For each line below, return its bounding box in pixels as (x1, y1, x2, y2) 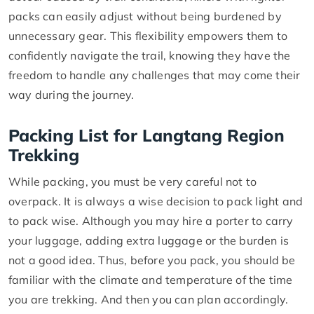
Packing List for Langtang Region (8, 124, 285, 146)
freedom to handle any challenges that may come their (8, 67, 301, 82)
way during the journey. (8, 87, 135, 102)
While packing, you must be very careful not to (8, 174, 257, 189)
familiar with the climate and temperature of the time (8, 272, 293, 287)
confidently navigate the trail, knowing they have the (8, 48, 291, 62)
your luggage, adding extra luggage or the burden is (8, 233, 289, 247)
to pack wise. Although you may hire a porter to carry (8, 213, 294, 228)
